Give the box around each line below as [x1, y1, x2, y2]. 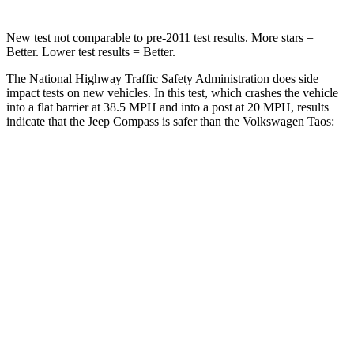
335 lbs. [182, 311, 217, 322]
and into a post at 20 [156, 100, 260, 114]
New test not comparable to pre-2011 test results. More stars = [6, 30, 314, 44]
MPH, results [260, 100, 329, 114]
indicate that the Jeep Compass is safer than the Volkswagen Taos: [6, 114, 334, 128]
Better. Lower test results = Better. [6, 44, 175, 58]
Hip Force [98, 311, 141, 322]
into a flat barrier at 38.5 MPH [6, 100, 156, 114]
